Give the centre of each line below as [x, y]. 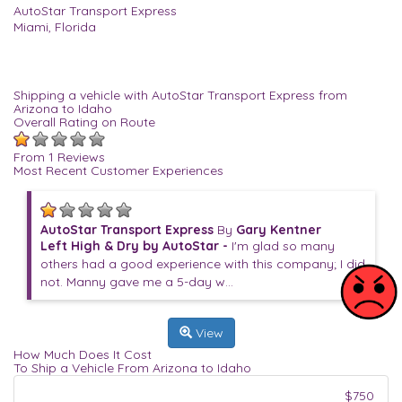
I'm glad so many [283, 246]
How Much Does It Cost [83, 354]
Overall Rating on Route [84, 122]
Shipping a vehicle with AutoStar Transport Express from [180, 95]
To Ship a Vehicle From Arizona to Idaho [132, 368]
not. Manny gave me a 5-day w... [137, 282]
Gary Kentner [279, 230]
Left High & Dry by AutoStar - [136, 246]
